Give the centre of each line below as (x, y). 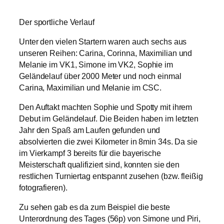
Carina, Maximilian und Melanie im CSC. (90, 88)
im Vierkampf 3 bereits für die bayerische (90, 153)
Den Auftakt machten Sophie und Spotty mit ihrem (106, 107)
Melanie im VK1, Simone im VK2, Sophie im (96, 65)
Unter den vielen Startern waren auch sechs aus (103, 42)
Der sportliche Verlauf (57, 22)
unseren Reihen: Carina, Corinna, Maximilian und (106, 53)
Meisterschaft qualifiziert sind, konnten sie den (99, 165)
